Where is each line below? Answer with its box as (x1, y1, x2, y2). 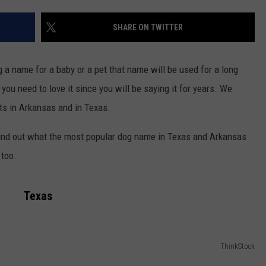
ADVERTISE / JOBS (93, 20, 159, 29)
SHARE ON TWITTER (113, 23, 183, 33)
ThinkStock (220, 241, 255, 251)
